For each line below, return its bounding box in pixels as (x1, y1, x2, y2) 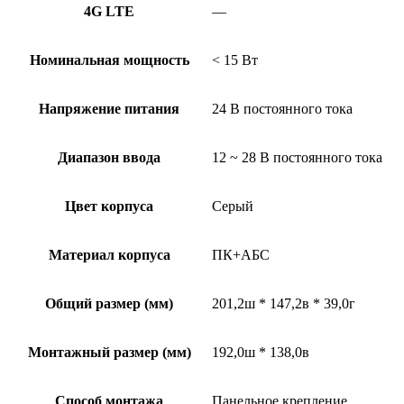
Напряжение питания (39, 100, 179, 116)
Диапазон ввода (58, 149, 161, 165)
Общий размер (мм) (45, 295, 173, 311)
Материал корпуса (48, 246, 170, 262)
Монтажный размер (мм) (27, 344, 191, 360)
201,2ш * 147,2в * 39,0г (212, 295, 355, 311)
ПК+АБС (212, 246, 270, 262)
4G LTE (84, 3, 134, 19)
